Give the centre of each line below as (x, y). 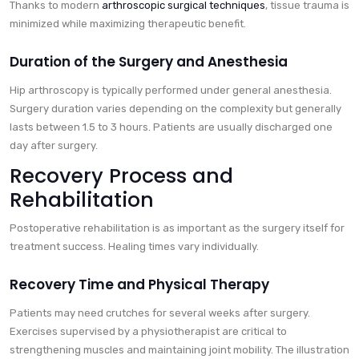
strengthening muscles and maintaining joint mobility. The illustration (179, 350)
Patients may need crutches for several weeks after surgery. (160, 313)
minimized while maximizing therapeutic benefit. (128, 24)
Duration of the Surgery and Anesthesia (149, 62)
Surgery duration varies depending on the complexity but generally (175, 109)
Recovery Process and (121, 176)
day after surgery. (54, 146)
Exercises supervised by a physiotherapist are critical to (148, 332)
